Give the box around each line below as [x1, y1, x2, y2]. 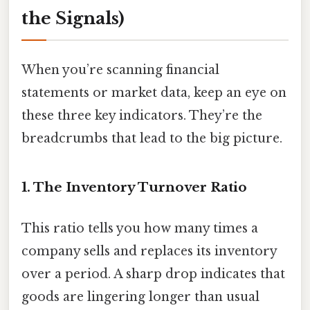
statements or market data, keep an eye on [21, 85, 286, 101]
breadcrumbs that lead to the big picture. [21, 131, 282, 147]
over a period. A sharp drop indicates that [21, 266, 285, 282]
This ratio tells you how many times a [21, 221, 258, 237]
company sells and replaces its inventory [21, 244, 277, 259]
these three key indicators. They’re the [21, 108, 262, 124]
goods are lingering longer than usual [21, 289, 259, 305]
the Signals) [21, 8, 125, 28]
